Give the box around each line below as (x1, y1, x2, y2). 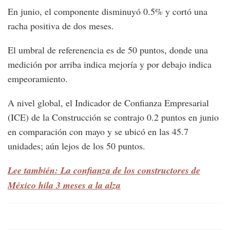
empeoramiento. (8, 72, 68, 85)
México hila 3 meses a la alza (8, 179, 121, 192)
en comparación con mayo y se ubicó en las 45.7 (8, 125, 188, 138)
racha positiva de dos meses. (8, 20, 114, 32)
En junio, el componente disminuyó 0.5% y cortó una (8, 5, 207, 18)
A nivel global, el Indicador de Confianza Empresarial (8, 97, 209, 109)
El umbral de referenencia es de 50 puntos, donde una (8, 44, 208, 56)
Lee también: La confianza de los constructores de (8, 164, 200, 177)
